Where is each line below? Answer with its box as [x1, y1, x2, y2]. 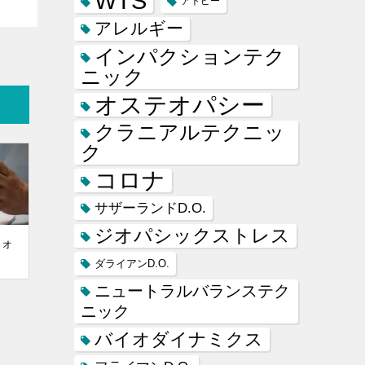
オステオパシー [95, 90, 265, 118]
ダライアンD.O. [95, 257, 169, 270]
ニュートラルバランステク [95, 281, 290, 300]
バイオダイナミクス [95, 328, 263, 350]
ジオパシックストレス [95, 224, 290, 246]
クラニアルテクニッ [95, 121, 285, 143]
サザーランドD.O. [95, 200, 206, 216]
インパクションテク [95, 45, 285, 68]
